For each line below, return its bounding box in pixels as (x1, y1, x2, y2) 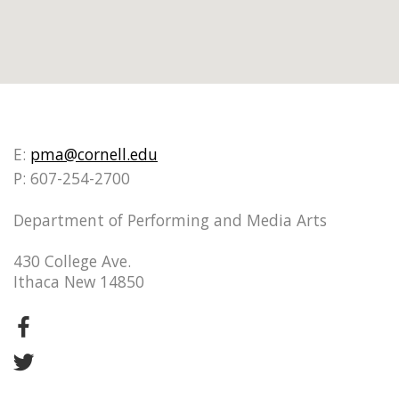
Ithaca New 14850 (13, 270, 144, 292)
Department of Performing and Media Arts (13, 208, 327, 231)
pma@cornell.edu (30, 143, 158, 166)
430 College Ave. (13, 249, 131, 272)
